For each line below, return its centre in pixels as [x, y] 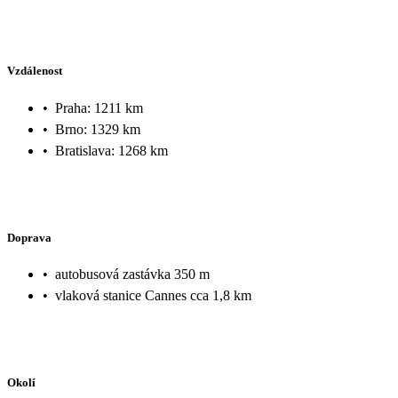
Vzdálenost [35, 71]
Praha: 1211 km [99, 107]
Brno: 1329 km [98, 129]
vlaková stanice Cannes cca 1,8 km [153, 296]
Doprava [29, 237]
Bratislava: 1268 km [111, 150]
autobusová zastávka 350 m [132, 275]
